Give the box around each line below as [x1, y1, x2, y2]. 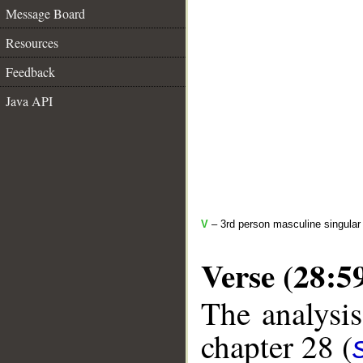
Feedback [6, 63, 55, 80]
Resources [6, 34, 58, 51]
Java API [6, 92, 53, 109]
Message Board [6, 5, 85, 22]
